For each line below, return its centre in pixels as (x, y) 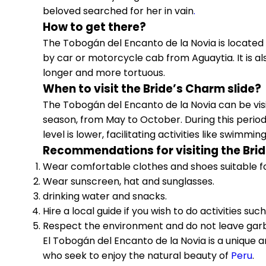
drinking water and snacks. (105, 196)
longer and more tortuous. (104, 73)
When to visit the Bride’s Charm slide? (152, 89)
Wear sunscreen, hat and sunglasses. (129, 181)
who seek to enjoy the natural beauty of (137, 256)
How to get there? (94, 27)
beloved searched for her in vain (118, 11)
